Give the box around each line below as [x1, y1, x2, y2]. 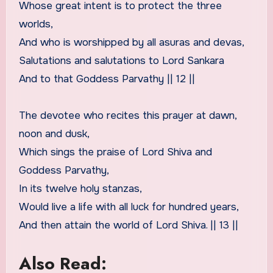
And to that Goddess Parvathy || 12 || [18, 72, 195, 85]
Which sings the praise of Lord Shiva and [18, 145, 212, 158]
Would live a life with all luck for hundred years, [18, 200, 239, 213]
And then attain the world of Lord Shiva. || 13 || [18, 218, 238, 232]
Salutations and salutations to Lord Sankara [18, 54, 224, 67]
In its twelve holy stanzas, [18, 182, 142, 195]
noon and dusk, [18, 127, 90, 140]
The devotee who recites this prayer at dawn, [18, 108, 236, 122]
